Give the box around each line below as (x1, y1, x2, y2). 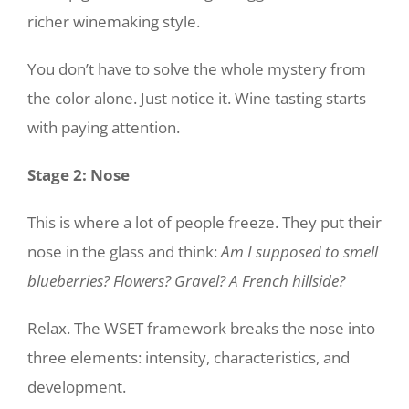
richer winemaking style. (27, 11, 200, 32)
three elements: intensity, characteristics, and (27, 347, 350, 368)
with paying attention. (27, 117, 180, 138)
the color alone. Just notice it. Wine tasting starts (27, 88, 366, 109)
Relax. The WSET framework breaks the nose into (27, 318, 375, 339)
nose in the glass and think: (27, 241, 221, 262)
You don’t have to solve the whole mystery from (27, 58, 366, 79)
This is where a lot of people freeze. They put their (27, 212, 382, 233)
